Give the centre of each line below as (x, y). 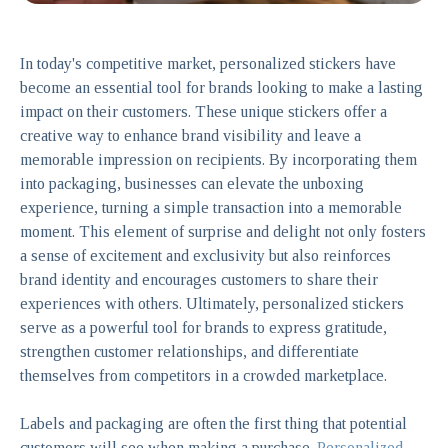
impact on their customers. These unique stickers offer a (203, 111)
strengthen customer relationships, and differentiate (189, 351)
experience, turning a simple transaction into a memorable (211, 207)
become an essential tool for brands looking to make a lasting (221, 87)
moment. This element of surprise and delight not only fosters (223, 231)
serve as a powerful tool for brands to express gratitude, (203, 327)
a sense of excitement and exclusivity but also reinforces (205, 255)
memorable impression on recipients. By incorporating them (218, 159)
